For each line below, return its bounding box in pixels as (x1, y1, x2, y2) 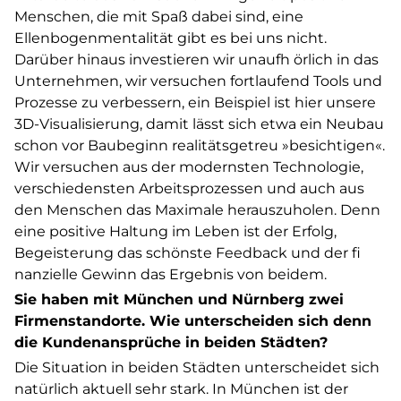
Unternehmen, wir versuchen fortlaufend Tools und (14, 73, 382, 90)
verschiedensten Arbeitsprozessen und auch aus (14, 180, 364, 197)
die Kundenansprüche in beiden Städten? (14, 334, 328, 351)
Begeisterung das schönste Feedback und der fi (14, 244, 361, 261)
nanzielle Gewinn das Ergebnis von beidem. (14, 266, 327, 283)
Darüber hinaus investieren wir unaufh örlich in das (14, 51, 379, 68)
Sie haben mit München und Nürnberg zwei (14, 291, 344, 308)
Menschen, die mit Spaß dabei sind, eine (14, 8, 303, 25)
